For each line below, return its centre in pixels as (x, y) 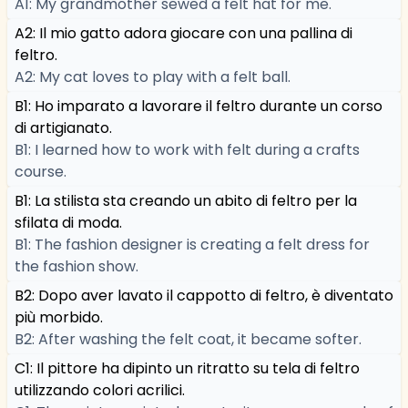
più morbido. (59, 317)
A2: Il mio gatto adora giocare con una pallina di (184, 33)
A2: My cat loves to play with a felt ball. (153, 77)
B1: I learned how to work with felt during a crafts (187, 150)
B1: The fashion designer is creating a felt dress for (192, 245)
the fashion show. (76, 266)
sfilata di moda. (68, 223)
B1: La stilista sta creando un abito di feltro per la (186, 201)
